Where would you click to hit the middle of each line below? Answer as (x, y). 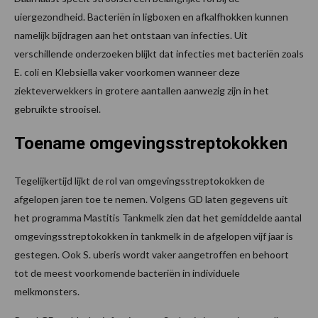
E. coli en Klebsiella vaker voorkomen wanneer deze (127, 72)
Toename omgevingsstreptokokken (151, 144)
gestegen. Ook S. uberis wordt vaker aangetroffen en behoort (152, 255)
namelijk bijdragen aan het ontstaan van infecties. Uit (131, 35)
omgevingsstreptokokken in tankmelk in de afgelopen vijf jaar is (154, 236)
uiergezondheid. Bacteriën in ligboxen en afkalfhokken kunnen (151, 17)
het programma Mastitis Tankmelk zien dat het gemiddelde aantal (158, 218)
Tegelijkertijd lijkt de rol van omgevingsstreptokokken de (139, 181)
